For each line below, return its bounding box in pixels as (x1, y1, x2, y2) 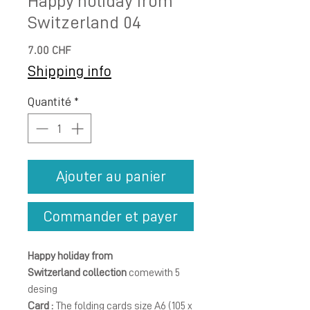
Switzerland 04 (28, 13, 141, 31)
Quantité (28, 95, 71, 108)
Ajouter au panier (55, 169, 166, 184)
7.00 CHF (28, 44, 71, 58)
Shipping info (28, 64, 111, 79)
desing (28, 284, 60, 295)
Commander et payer (44, 209, 178, 224)
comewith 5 (127, 267, 180, 278)
